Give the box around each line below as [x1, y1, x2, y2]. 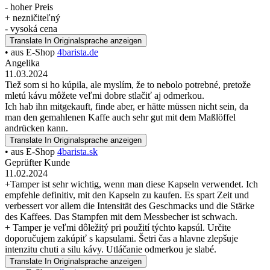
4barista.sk [57, 146, 98, 157]
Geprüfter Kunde [5, 157, 70, 168]
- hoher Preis [5, 1, 53, 12]
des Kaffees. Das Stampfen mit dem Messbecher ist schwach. [5, 211, 237, 222]
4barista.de [57, 46, 98, 57]
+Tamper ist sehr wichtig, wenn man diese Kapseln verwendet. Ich [5, 178, 258, 189]
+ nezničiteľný [5, 12, 60, 23]
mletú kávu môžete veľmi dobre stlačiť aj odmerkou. [5, 90, 204, 101]
